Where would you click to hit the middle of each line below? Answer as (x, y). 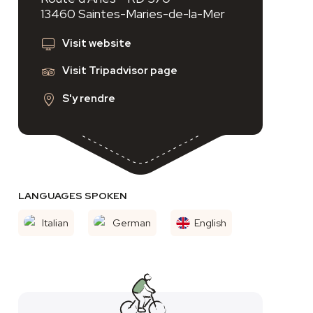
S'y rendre (89, 98)
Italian (56, 223)
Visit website (97, 44)
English (211, 223)
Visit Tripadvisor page (120, 71)
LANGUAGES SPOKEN (73, 195)
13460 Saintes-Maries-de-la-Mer (133, 14)
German (131, 223)
